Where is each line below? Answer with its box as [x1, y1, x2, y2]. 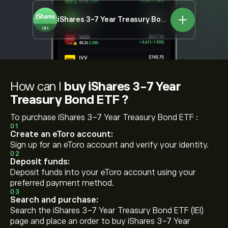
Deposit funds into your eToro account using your [10, 168, 196, 177]
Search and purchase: [10, 195, 98, 205]
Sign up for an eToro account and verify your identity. [10, 140, 209, 150]
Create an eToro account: [10, 130, 113, 139]
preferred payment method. [10, 179, 114, 188]
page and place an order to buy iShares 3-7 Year [10, 217, 190, 226]
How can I [10, 79, 64, 93]
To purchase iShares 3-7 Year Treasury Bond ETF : [10, 113, 198, 122]
